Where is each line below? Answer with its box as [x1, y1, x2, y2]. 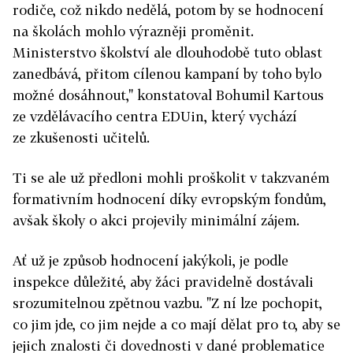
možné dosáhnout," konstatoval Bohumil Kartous [13, 87, 324, 103]
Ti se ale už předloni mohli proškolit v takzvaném [13, 169, 329, 186]
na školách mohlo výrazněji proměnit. [13, 23, 254, 39]
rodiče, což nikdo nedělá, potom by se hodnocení [13, 2, 324, 18]
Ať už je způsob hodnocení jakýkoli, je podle [13, 252, 288, 269]
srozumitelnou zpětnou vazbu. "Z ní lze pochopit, [13, 295, 322, 311]
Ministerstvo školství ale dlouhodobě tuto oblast [13, 44, 322, 61]
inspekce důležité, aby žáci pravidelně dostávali [13, 273, 314, 290]
